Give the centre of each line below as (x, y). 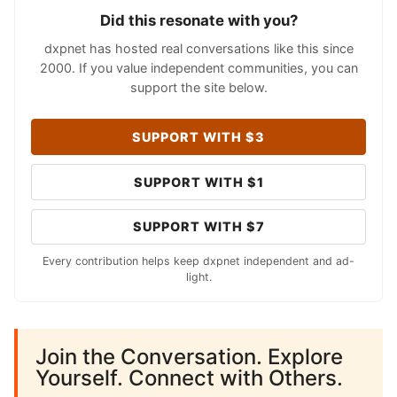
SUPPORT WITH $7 (198, 227)
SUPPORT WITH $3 (198, 137)
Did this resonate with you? (198, 21)
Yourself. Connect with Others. (189, 378)
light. (198, 277)
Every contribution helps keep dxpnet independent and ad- (198, 261)
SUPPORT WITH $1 (198, 182)
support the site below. (198, 88)
